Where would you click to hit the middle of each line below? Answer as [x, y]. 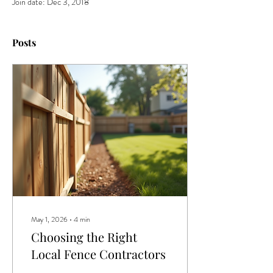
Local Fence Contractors [98, 254]
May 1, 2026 [49, 219]
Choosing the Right [84, 237]
